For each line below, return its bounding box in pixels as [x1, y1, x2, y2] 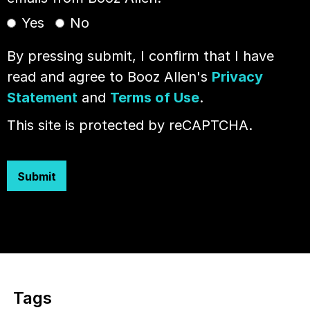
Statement [7, 89, 77, 106]
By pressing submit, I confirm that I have [7, 48, 274, 64]
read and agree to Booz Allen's [7, 69, 212, 85]
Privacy [212, 69, 263, 85]
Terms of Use [110, 89, 199, 106]
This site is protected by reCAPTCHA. [7, 117, 253, 134]
